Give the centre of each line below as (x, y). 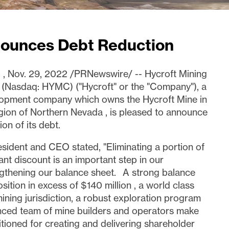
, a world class (164, 185)
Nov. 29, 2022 (39, 74)
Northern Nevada (67, 112)
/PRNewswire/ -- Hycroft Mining (138, 74)
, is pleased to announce (156, 112)
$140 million (107, 185)
